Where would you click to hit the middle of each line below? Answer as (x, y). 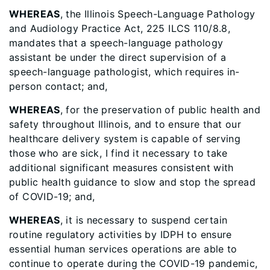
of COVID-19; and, (52, 196)
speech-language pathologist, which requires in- (124, 72)
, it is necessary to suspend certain (144, 220)
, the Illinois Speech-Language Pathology (158, 14)
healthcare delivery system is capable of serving (125, 139)
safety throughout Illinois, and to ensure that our (125, 124)
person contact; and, (58, 86)
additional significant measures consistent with (121, 168)
